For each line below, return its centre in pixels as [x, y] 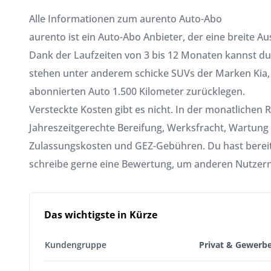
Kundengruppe [76, 245]
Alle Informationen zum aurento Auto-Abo [126, 19]
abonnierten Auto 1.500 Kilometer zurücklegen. [137, 91]
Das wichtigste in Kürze [101, 215]
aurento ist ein [64, 37]
